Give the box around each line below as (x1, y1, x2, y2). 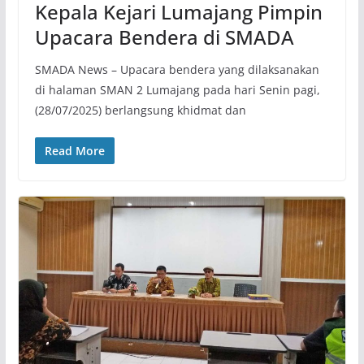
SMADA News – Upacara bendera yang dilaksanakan (34, 61, 319, 77)
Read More (44, 142, 105, 158)
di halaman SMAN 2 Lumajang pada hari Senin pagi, (34, 81, 320, 97)
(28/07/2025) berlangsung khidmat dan (34, 102, 246, 118)
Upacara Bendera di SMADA (34, 23, 294, 50)
